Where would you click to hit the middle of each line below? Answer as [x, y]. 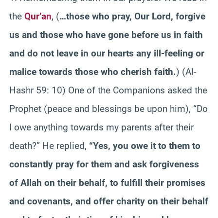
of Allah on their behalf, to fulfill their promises [107, 182]
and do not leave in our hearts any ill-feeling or [107, 53]
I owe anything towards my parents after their [101, 127]
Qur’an [38, 16]
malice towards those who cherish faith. [93, 72]
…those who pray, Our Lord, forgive [132, 16]
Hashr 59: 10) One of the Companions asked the [108, 90]
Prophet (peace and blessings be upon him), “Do [109, 109]
